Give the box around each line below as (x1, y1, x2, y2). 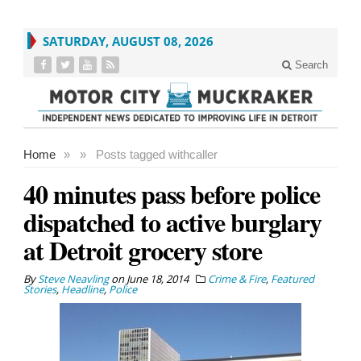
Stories (23, 281, 56, 297)
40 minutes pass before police (23, 174, 320, 213)
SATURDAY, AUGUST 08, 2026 (43, 33, 214, 49)
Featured (271, 271, 314, 286)
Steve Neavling (38, 271, 109, 286)
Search (292, 59, 328, 71)
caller (189, 147, 218, 161)
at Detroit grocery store (23, 230, 262, 269)
